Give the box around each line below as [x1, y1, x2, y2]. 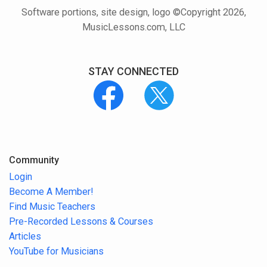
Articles [9, 230, 41, 242]
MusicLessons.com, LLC [82, 21, 185, 33]
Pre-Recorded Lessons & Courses [9, 215, 153, 227]
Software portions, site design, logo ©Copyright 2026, [21, 7, 246, 18]
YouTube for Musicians [9, 245, 104, 257]
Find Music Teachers [9, 200, 95, 212]
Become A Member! [9, 185, 94, 197]
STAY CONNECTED [88, 64, 179, 77]
